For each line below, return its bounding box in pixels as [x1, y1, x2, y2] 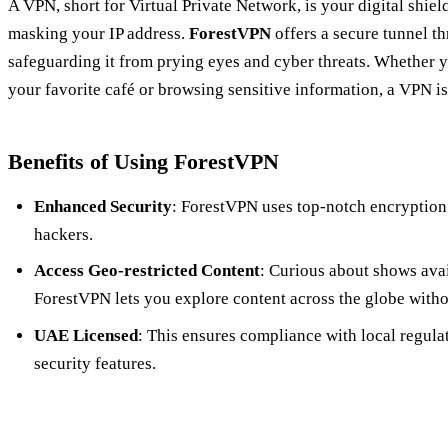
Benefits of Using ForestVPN [8, 148, 279, 174]
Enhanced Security [33, 196, 172, 216]
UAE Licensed [33, 325, 138, 345]
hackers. [33, 224, 93, 244]
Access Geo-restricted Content [33, 261, 260, 281]
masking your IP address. [8, 23, 189, 43]
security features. [33, 353, 156, 373]
